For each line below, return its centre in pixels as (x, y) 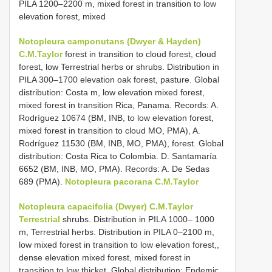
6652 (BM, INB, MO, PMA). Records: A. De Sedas (114, 168)
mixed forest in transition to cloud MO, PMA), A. (110, 130)
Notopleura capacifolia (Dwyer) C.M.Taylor (106, 206)
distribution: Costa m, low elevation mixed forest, (112, 92)
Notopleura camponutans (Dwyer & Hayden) (110, 41)
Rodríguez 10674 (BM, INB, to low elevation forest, (116, 117)
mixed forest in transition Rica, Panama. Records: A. (119, 105)
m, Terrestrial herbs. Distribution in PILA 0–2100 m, (117, 232)
